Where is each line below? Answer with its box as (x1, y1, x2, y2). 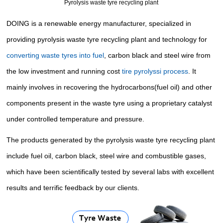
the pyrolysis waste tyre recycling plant (94, 136, 216, 144)
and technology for (146, 35, 208, 44)
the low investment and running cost (6, 67, 122, 76)
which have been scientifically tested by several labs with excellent (6, 168, 215, 176)
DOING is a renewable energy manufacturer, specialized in (6, 19, 192, 28)
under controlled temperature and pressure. (6, 115, 145, 123)
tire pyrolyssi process (122, 67, 189, 76)
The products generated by (6, 136, 95, 144)
